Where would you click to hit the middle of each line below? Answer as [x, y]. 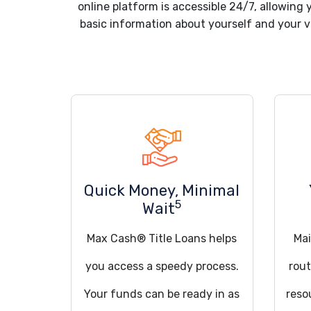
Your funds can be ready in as [162, 294]
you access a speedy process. [162, 266]
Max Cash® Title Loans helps [162, 238]
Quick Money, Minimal [162, 191]
